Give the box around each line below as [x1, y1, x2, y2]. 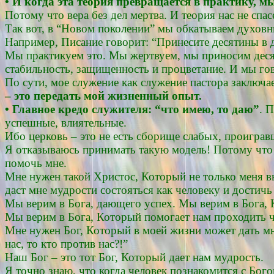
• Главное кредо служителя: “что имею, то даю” [5, 102, 259, 116]
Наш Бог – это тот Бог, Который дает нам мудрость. [5, 250, 264, 264]
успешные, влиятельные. [5, 116, 127, 129]
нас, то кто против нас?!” [5, 237, 128, 250]
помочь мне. [5, 156, 67, 169]
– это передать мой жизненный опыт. [5, 89, 202, 102]
